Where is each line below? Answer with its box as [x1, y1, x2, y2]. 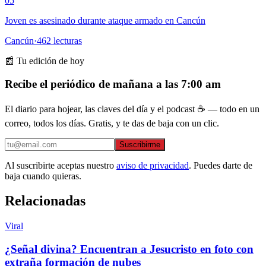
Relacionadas [5, 193, 85, 209]
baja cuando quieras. [5, 170, 81, 181]
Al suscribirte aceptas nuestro [5, 160, 114, 170]
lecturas [51, 36, 82, 46]
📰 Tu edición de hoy [5, 56, 84, 66]
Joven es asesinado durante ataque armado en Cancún [5, 15, 205, 26]
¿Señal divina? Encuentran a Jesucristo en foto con [5, 243, 254, 256]
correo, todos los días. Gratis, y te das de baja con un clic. [5, 118, 219, 128]
